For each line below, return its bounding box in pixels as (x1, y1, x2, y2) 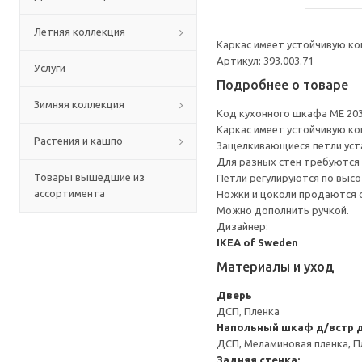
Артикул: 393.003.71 (217, 55, 314, 66)
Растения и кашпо (34, 135, 123, 146)
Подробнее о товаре (217, 78, 348, 92)
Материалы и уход (217, 259, 334, 274)
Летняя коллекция (34, 26, 125, 37)
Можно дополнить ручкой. (217, 204, 349, 216)
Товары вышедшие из (34, 171, 145, 183)
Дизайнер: (217, 221, 268, 232)
